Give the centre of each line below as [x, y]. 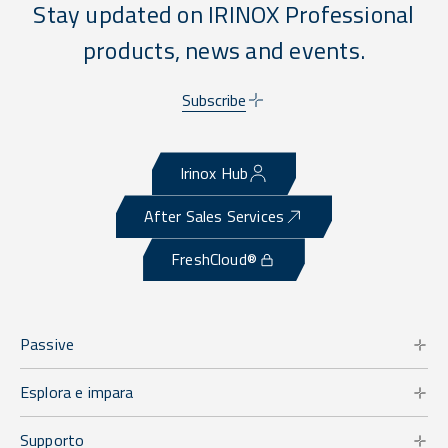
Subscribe [213, 100]
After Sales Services [214, 216]
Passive [47, 344]
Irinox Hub [214, 173]
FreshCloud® [214, 259]
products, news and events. [224, 50]
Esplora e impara [77, 392]
